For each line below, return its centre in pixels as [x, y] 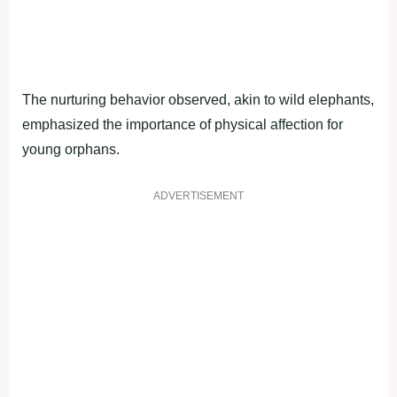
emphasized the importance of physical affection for [183, 125]
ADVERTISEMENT [198, 196]
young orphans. [71, 150]
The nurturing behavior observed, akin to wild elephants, [198, 100]
